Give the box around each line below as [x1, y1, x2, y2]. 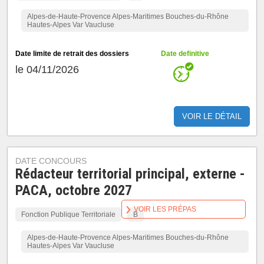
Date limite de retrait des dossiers [15, 49, 130, 58]
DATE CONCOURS [15, 156, 87, 166]
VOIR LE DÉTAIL [181, 112, 242, 121]
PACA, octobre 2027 [15, 182, 133, 199]
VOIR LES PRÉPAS [134, 205, 196, 213]
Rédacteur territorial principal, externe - [15, 166, 246, 182]
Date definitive [161, 49, 210, 58]
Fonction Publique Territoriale [21, 210, 116, 219]
